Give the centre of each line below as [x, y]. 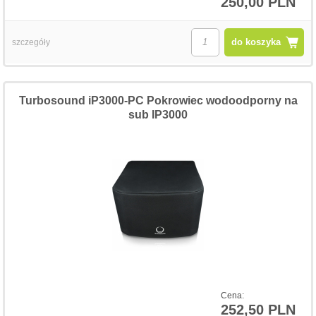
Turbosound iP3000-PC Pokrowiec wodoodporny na [158, 100]
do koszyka [256, 42]
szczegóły [31, 42]
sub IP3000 [158, 114]
